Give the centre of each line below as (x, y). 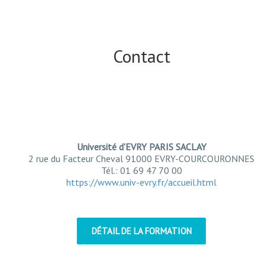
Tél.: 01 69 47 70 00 (141, 170)
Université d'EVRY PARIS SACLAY (141, 147)
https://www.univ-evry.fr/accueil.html (141, 182)
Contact (141, 56)
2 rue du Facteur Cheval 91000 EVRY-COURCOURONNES (141, 159)
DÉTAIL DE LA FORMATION (141, 231)
